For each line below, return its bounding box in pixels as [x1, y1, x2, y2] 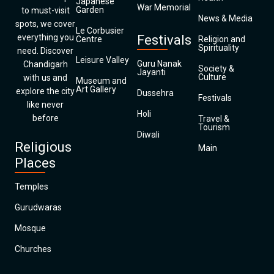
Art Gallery [76, 84, 116, 94]
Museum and [76, 76, 127, 86]
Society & [198, 64, 234, 73]
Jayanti [137, 67, 166, 77]
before [32, 113, 59, 123]
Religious [15, 139, 72, 155]
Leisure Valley [76, 55, 129, 65]
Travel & [198, 114, 229, 124]
